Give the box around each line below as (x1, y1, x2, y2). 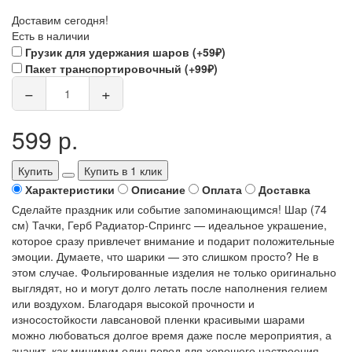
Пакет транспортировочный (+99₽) (25, 60, 218, 76)
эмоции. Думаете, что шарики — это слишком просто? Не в (12, 247, 318, 264)
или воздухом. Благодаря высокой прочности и (12, 295, 255, 311)
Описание (131, 181, 185, 197)
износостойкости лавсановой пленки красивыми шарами (12, 310, 305, 327)
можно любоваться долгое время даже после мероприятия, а (12, 326, 332, 343)
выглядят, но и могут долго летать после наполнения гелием (12, 279, 328, 295)
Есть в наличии (12, 27, 90, 43)
